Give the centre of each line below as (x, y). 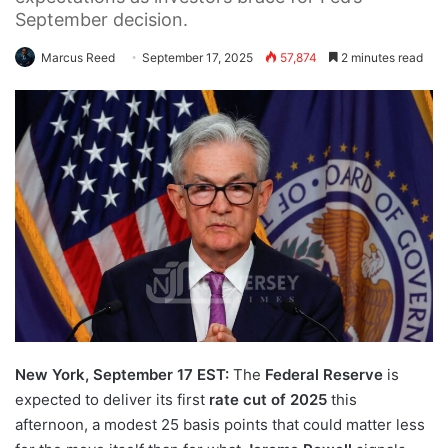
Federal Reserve (324, 375)
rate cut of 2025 (268, 400)
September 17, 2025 (197, 58)
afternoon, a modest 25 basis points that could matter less (220, 425)
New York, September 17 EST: (122, 375)
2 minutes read (380, 58)
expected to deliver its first (112, 400)
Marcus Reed (78, 58)
